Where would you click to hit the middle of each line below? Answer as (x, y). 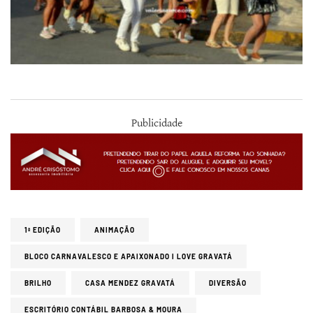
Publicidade (156, 123)
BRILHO (38, 283)
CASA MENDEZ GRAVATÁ (130, 283)
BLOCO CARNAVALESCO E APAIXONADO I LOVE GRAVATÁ (129, 257)
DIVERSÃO (228, 283)
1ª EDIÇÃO (43, 230)
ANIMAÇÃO (115, 230)
